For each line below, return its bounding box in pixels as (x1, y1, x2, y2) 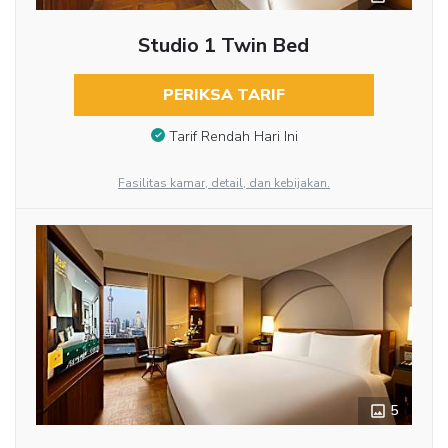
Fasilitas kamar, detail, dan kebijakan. (118, 174, 330, 191)
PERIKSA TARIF (162, 83, 285, 106)
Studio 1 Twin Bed (138, 31, 310, 59)
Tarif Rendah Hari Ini (168, 126, 298, 146)
